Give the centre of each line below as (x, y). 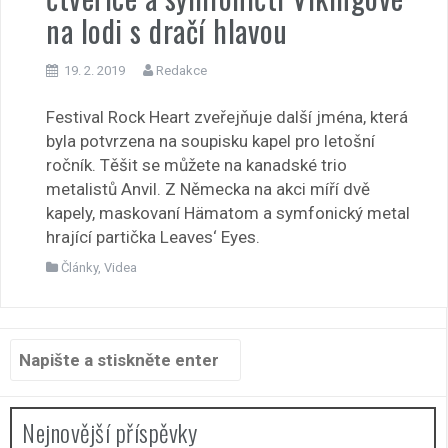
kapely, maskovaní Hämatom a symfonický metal (228, 213)
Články (79, 268)
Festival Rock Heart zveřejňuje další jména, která (227, 117)
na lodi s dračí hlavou (166, 30)
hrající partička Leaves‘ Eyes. (153, 237)
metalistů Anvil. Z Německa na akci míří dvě (208, 189)
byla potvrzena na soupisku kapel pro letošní (210, 141)
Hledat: (37, 350)
